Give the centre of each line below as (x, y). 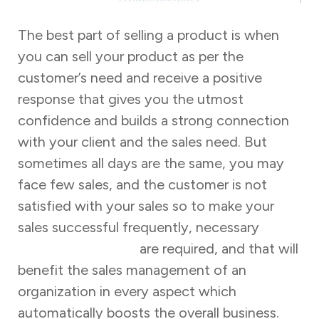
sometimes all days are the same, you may (151, 163)
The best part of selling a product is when (148, 35)
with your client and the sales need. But (142, 141)
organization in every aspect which (127, 291)
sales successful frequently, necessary (140, 227)
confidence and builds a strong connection (153, 120)
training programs (77, 248)
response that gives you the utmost (130, 99)
